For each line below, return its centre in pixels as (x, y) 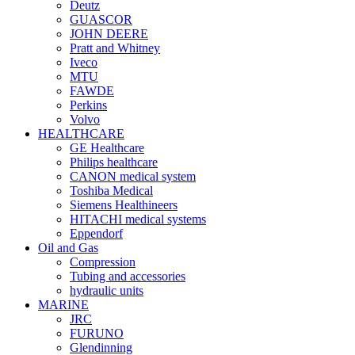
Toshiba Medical (111, 191)
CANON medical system (133, 176)
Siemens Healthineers (124, 205)
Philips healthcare (114, 162)
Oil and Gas (68, 248)
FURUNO (97, 333)
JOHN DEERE (109, 34)
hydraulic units (107, 290)
